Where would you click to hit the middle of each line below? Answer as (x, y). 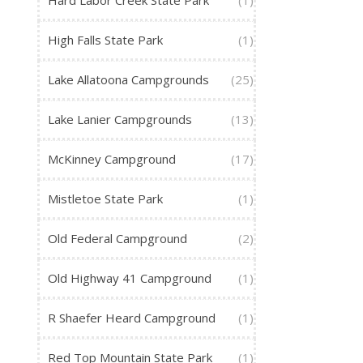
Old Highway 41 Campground (130, 278)
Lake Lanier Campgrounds (120, 120)
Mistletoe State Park (105, 199)
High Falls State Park (105, 40)
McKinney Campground (112, 159)
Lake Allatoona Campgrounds (128, 80)
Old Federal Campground (117, 239)
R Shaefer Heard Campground (132, 318)
